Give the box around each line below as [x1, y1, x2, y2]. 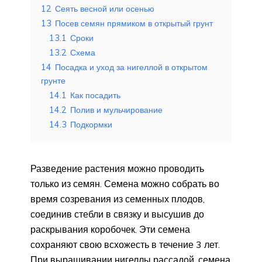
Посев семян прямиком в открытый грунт [55, 18, 213, 29]
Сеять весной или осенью [55, 4, 154, 14]
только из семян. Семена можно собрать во [30, 178, 219, 189]
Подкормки [70, 119, 112, 130]
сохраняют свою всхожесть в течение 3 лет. [30, 239, 220, 250]
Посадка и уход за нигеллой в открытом [55, 62, 208, 73]
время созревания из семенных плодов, [30, 193, 205, 205]
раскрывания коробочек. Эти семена [30, 223, 190, 235]
